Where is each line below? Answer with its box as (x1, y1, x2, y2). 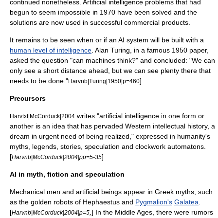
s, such (191, 188, 213, 196)
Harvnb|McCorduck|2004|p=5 (12, 209, 90, 216)
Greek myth (155, 188, 191, 196)
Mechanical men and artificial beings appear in (10, 188, 155, 196)
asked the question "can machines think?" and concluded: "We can (10, 56, 215, 64)
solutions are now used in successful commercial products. (10, 18, 190, 26)
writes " (75, 112, 99, 120)
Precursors (10, 94, 46, 102)
